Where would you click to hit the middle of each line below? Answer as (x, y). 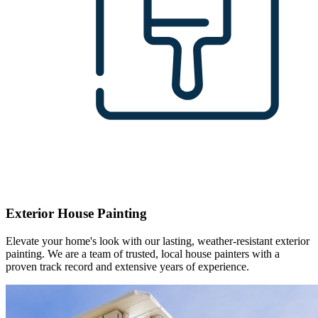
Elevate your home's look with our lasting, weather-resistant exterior (158, 241)
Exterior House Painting (76, 214)
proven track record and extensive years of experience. (127, 267)
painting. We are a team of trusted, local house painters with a (143, 254)
